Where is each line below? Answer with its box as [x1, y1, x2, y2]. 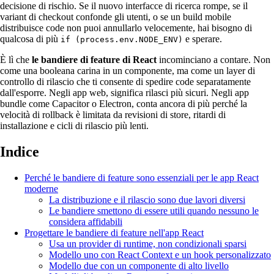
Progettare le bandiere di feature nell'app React [24, 227, 204, 238]
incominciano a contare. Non [157, 54, 270, 65]
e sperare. [183, 33, 222, 44]
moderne [24, 183, 58, 194]
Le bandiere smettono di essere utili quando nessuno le [49, 205, 259, 216]
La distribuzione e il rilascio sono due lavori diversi [49, 194, 245, 205]
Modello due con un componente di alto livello [49, 260, 229, 271]
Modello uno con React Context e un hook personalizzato [49, 249, 271, 260]
